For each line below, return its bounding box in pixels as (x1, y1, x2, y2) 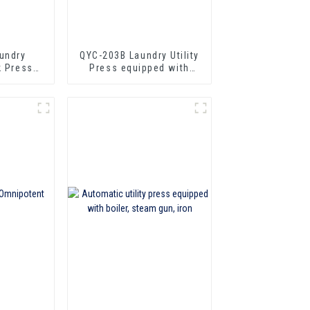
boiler (125, 74, 154, 86)
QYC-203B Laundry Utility (80, 49, 199, 61)
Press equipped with (89, 62, 190, 73)
